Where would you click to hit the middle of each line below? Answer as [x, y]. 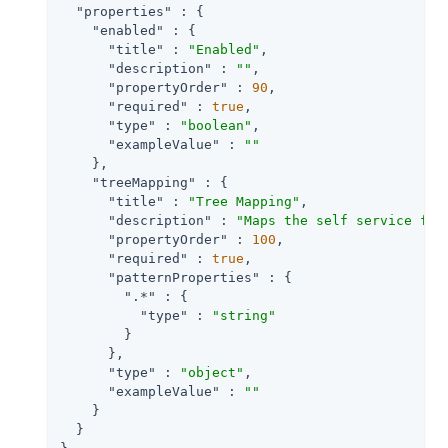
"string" [244, 315]
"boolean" [216, 125]
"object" [212, 372]
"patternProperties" [184, 277]
